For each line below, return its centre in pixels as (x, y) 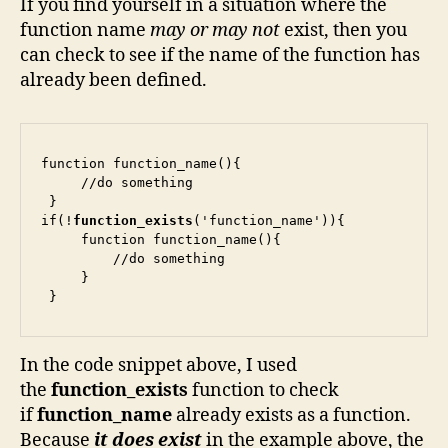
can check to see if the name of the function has (220, 55)
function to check (265, 391)
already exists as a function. (293, 416)
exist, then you (343, 30)
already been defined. (113, 80)
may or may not (215, 30)
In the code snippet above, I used (158, 366)
